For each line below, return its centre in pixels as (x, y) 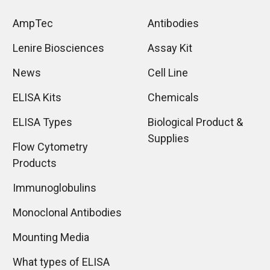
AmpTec (33, 24)
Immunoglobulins (54, 188)
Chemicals (173, 98)
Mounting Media (51, 237)
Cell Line (168, 73)
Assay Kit (170, 48)
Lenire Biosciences (58, 48)
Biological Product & (195, 122)
